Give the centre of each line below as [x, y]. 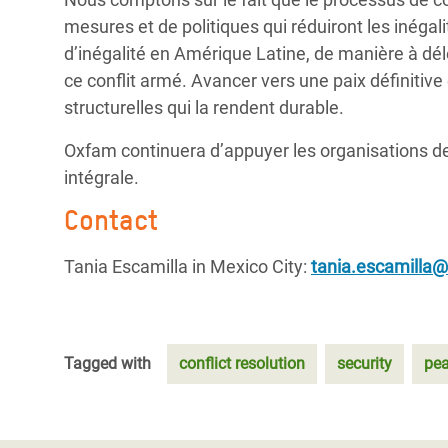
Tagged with [107, 363]
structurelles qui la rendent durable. [204, 107]
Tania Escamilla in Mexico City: [187, 266]
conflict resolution [242, 363]
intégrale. [101, 177]
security [364, 363]
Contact [111, 220]
